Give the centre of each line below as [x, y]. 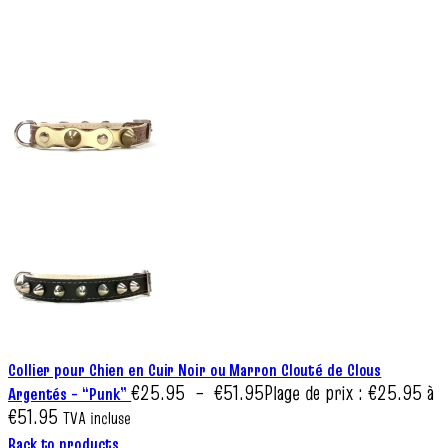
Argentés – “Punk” [70, 394]
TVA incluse [97, 418]
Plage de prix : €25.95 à [349, 393]
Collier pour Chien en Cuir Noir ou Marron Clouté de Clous [195, 370]
